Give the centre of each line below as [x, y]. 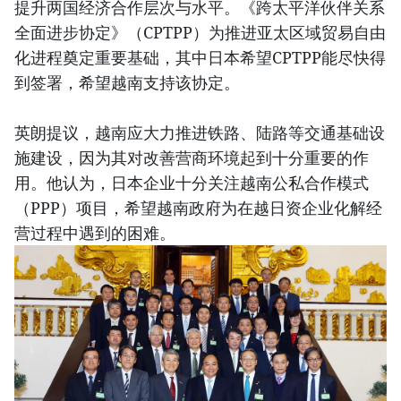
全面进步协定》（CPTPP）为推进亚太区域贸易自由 [200, 33]
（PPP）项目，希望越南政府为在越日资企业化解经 [198, 208]
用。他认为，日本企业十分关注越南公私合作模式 [192, 183]
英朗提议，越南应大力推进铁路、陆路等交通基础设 [200, 133]
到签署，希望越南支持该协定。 [127, 83]
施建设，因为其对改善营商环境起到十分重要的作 [192, 158]
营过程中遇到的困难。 [95, 233]
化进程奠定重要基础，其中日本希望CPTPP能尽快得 [200, 58]
